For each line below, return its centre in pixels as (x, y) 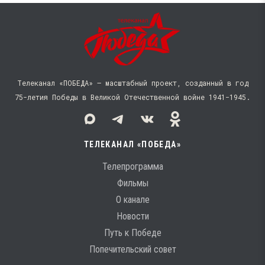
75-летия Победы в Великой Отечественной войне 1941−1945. (132, 97)
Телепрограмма (132, 167)
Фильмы (132, 183)
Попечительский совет (132, 249)
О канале (132, 200)
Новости (132, 216)
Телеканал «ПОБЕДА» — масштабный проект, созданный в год (132, 83)
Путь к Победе (132, 233)
